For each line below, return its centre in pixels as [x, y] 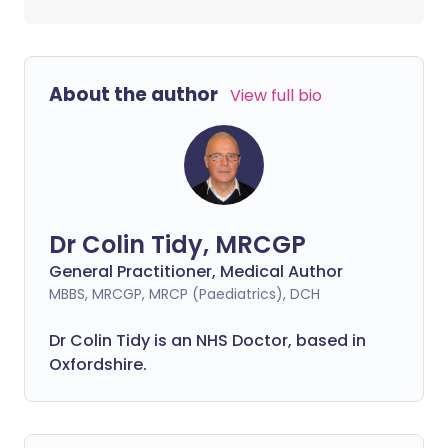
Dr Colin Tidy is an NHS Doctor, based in [207, 340]
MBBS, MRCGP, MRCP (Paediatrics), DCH [184, 294]
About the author [133, 94]
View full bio [276, 95]
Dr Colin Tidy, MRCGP [177, 244]
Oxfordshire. [98, 364]
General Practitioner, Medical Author [196, 271]
